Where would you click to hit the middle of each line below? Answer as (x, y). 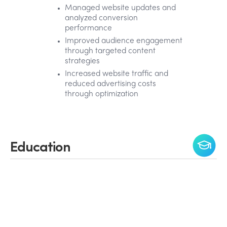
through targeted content (110, 51)
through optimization (102, 94)
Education (40, 145)
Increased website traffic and (117, 74)
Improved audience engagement (124, 41)
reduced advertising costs (110, 84)
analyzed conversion (101, 18)
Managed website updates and (120, 8)
